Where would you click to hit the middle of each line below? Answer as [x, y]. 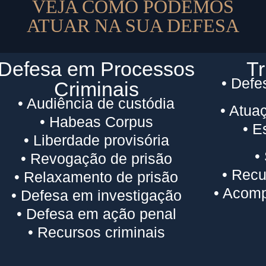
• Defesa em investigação [96, 195]
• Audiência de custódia [96, 103]
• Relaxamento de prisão [96, 177]
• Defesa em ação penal [96, 213]
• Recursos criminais [96, 232]
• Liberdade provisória [96, 140]
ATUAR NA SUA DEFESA [133, 25]
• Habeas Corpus [96, 121]
